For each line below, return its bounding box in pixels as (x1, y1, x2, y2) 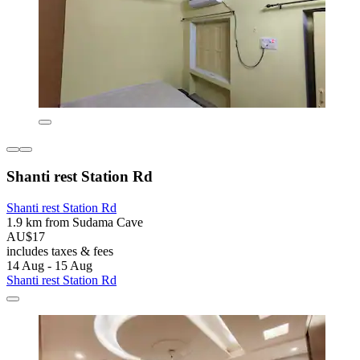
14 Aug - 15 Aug (6, 258, 92, 272)
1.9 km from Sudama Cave (6, 215, 143, 229)
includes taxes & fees (6, 243, 113, 258)
